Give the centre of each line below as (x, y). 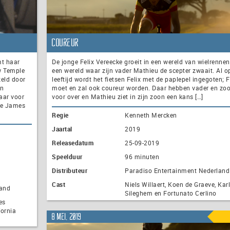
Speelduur (67, 157)
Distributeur (70, 171)
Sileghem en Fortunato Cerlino (171, 193)
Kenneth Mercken (151, 115)
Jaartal (62, 129)
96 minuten (142, 157)
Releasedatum (73, 143)
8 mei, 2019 (67, 216)
